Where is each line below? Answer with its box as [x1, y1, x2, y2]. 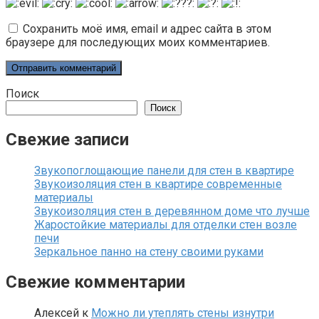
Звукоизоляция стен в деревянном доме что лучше [34, 204, 310, 218]
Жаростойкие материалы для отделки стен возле [34, 217, 297, 231]
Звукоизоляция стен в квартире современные [34, 177, 282, 191]
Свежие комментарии [6, 272, 185, 293]
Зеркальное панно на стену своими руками [34, 244, 263, 258]
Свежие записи [6, 129, 129, 150]
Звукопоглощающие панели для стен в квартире [34, 163, 294, 177]
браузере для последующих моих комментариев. [6, 35, 270, 49]
